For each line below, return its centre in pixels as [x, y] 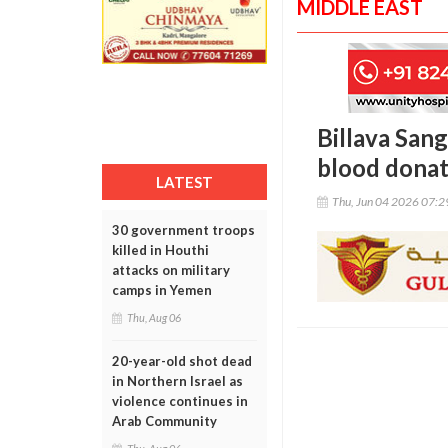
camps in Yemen [162, 290]
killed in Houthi [160, 250]
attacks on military [171, 270]
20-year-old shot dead [182, 361]
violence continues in [180, 401]
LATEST [184, 182]
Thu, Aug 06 [154, 317]
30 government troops [183, 230]
